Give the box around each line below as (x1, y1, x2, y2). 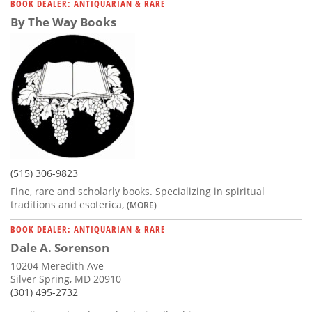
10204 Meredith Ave (10, 258, 104, 272)
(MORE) (127, 198, 157, 210)
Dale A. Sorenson (10, 239, 109, 256)
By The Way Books (10, 13, 116, 30)
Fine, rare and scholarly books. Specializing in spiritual (10, 184, 265, 198)
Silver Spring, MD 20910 (10, 272, 121, 286)
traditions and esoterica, (10, 197, 127, 211)
